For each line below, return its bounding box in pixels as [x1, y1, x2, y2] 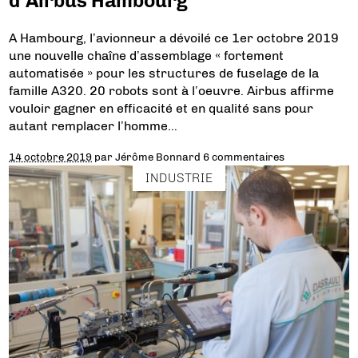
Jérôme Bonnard [115, 150, 201, 163]
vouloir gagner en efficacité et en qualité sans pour [9, 101, 314, 116]
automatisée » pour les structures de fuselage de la [9, 66, 320, 81]
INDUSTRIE [145, 169, 213, 185]
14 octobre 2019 [9, 150, 93, 163]
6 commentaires [203, 150, 285, 163]
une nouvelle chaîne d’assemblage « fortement [9, 48, 284, 63]
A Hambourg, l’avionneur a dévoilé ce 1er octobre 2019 [9, 30, 340, 46]
